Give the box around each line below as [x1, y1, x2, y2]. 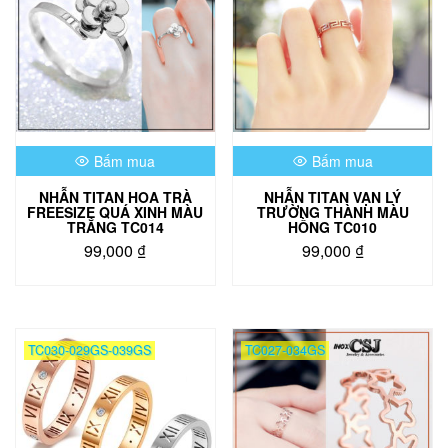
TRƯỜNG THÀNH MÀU [256, 202, 409, 223]
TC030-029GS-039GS [28, 341, 151, 360]
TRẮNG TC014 [66, 217, 164, 238]
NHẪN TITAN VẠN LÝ [264, 187, 402, 208]
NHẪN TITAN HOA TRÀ [38, 187, 192, 208]
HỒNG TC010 [288, 217, 378, 238]
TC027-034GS [245, 341, 326, 360]
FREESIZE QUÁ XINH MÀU [27, 202, 204, 223]
